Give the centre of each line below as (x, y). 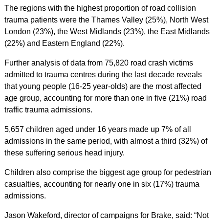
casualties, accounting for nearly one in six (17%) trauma (102, 184)
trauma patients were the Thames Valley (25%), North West (106, 20)
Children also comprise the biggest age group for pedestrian (108, 172)
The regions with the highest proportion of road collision (100, 8)
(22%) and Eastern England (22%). (64, 43)
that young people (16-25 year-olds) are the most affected (103, 86)
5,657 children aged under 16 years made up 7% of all (98, 129)
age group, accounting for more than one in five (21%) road (105, 98)
